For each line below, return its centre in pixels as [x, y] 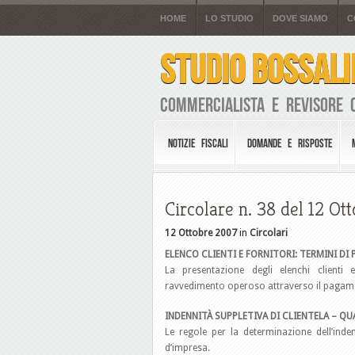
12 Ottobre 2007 [201, 233]
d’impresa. [189, 348]
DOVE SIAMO [300, 18]
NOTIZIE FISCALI [198, 143]
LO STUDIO [229, 18]
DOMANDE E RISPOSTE [290, 143]
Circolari [269, 233]
